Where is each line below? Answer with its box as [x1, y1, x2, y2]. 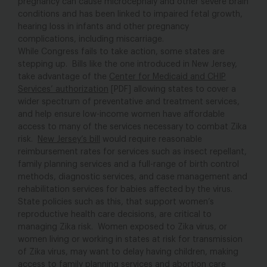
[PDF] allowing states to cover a [108, 85, 236, 94]
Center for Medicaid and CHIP [109, 73, 226, 82]
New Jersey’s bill [38, 135, 100, 144]
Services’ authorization [18, 85, 108, 94]
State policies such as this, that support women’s [18, 198, 214, 207]
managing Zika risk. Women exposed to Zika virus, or [18, 223, 227, 232]
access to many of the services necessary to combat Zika [18, 123, 247, 132]
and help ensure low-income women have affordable [18, 110, 225, 119]
